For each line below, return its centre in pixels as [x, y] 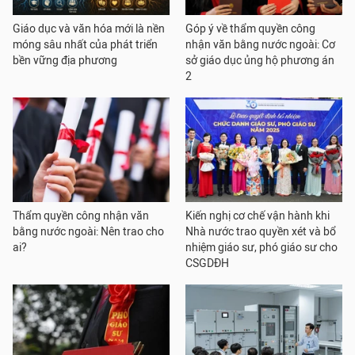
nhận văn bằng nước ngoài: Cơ [260, 45]
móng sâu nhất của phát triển [85, 45]
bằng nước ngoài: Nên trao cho [88, 232]
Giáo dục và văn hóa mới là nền [89, 29]
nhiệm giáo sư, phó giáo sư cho [261, 248]
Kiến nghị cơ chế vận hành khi [258, 216]
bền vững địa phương [65, 61]
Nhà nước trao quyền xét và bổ [261, 232]
